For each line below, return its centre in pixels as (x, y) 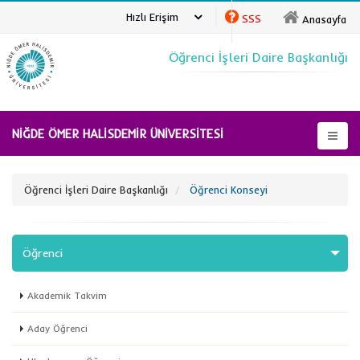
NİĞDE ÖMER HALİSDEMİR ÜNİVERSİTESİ (118, 134)
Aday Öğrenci (57, 328)
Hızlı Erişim (152, 16)
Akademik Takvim (67, 295)
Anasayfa (324, 19)
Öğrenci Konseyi (229, 190)
